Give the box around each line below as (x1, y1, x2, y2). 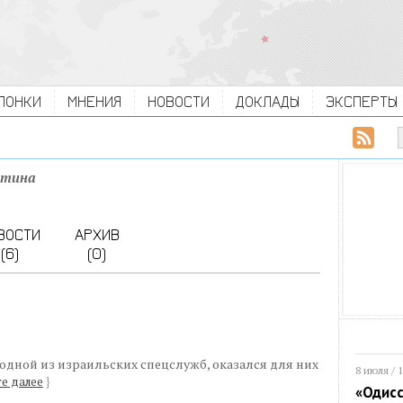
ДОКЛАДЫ (236, 92, 300, 111)
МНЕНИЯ (67, 92, 121, 111)
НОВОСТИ (148, 92, 210, 111)
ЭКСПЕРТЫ (326, 92, 398, 111)
